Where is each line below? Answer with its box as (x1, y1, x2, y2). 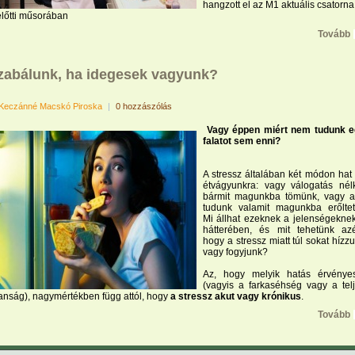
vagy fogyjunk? (203, 246, 268, 258)
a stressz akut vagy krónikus (170, 291, 301, 302)
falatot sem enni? (203, 136, 281, 147)
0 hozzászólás (116, 101, 172, 111)
